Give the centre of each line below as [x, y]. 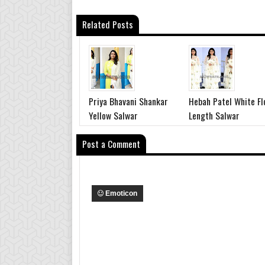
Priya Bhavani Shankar [128, 101]
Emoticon [121, 193]
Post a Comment [111, 144]
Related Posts [108, 24]
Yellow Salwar [113, 115]
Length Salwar [214, 115]
